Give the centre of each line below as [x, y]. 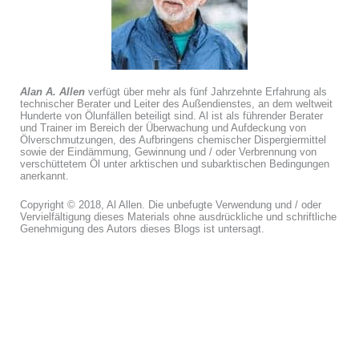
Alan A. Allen [52, 92]
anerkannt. [44, 176]
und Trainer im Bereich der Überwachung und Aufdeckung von [163, 128]
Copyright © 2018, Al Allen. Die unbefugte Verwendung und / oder [171, 205]
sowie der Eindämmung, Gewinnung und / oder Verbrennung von [168, 152]
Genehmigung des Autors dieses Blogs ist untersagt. [142, 229]
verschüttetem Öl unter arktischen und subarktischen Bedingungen [175, 164]
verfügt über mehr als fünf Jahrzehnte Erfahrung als [206, 92]
